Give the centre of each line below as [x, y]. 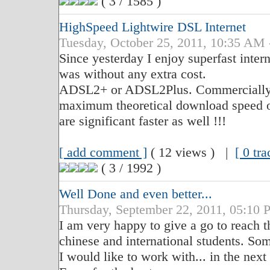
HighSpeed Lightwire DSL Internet [152, 27]
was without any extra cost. [132, 74]
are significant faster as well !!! [142, 121]
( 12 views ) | [191, 152]
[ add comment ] [103, 152]
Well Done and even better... [135, 194]
